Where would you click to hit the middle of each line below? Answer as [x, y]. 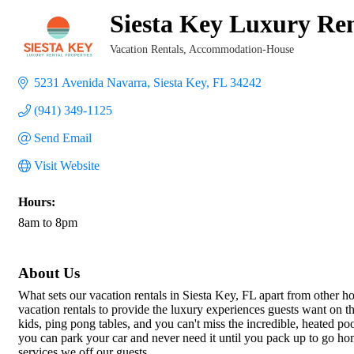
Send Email [63, 138]
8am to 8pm [48, 222]
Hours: [37, 202]
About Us [49, 273]
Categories [134, 60]
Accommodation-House [242, 49]
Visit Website [67, 166]
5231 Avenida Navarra [90, 83]
